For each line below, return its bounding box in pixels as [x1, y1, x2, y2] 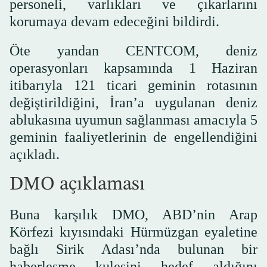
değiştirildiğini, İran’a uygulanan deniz [10, 95, 257, 111]
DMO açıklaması [10, 175, 145, 195]
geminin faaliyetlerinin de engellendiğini [10, 129, 257, 145]
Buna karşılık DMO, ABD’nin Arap [10, 207, 257, 223]
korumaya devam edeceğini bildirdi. [10, 14, 219, 30]
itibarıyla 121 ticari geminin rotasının [10, 77, 257, 94]
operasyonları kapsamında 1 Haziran [10, 60, 257, 76]
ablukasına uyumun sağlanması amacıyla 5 [10, 112, 257, 128]
